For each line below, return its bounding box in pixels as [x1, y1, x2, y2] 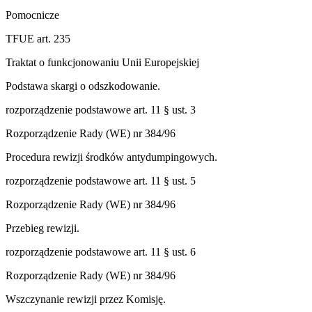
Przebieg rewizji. [6, 222, 79, 235]
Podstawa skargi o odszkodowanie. [6, 80, 160, 93]
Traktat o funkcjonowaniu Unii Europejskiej [6, 56, 199, 69]
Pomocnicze [6, 9, 59, 22]
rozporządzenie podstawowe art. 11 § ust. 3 [6, 104, 196, 116]
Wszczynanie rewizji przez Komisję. [6, 293, 166, 306]
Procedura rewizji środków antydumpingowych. [6, 151, 217, 164]
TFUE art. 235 [6, 33, 70, 45]
